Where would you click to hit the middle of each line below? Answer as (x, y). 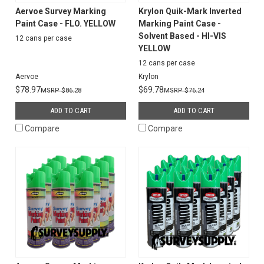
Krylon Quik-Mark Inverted (190, 11)
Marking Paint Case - (179, 23)
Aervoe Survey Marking (60, 11)
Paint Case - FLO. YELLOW (65, 23)
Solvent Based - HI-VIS (182, 36)
